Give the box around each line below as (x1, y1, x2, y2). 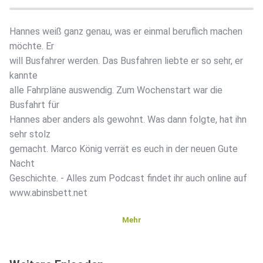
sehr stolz (9, 129, 50, 140)
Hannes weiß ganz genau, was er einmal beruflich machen (9, 26, 242, 38)
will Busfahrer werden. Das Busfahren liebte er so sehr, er (9, 55, 243, 67)
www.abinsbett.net (9, 187, 87, 199)
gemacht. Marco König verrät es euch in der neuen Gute (9, 143, 238, 155)
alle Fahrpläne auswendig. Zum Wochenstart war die (9, 85, 222, 96)
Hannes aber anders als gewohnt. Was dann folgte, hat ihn (9, 114, 247, 126)
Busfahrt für (9, 99, 59, 111)
